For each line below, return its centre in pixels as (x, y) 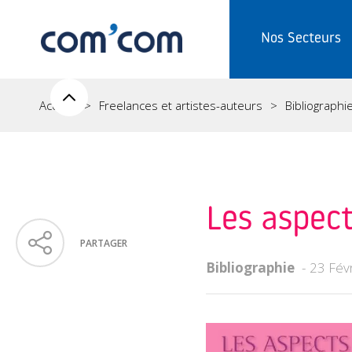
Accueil (58, 105)
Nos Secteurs (301, 39)
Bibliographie (250, 268)
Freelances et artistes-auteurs (181, 105)
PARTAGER (104, 243)
